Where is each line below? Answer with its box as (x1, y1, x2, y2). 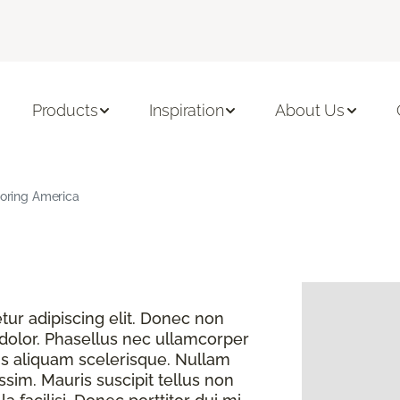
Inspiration (149, 101, 224, 121)
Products (31, 101, 98, 121)
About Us (275, 101, 346, 121)
